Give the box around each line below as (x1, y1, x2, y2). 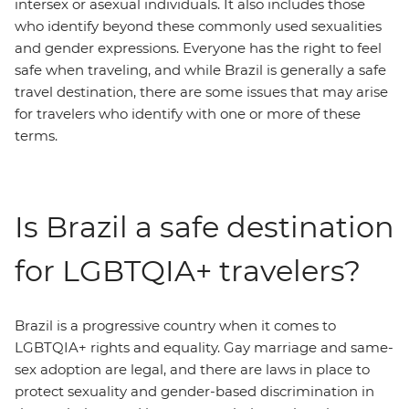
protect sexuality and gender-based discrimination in (15, 383, 374, 400)
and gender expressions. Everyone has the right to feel (15, 39, 382, 57)
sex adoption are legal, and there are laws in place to (15, 361, 370, 378)
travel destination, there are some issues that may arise (15, 83, 388, 100)
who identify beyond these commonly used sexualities (15, 17, 382, 35)
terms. (15, 127, 58, 144)
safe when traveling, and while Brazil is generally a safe (15, 61, 386, 79)
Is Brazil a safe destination (15, 209, 394, 245)
